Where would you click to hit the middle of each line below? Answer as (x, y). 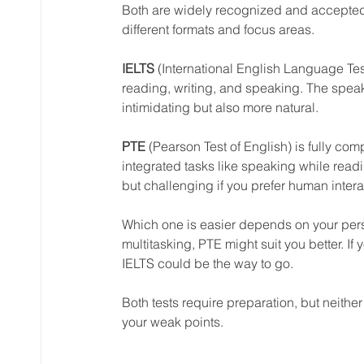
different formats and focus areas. (218, 29)
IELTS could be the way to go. (208, 263)
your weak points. (173, 321)
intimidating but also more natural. (220, 107)
